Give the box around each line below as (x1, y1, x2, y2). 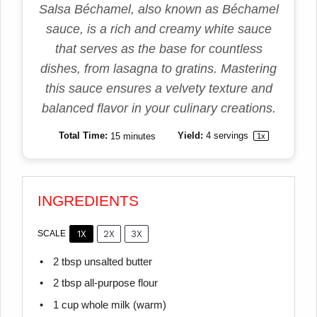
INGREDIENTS (38, 192, 139, 209)
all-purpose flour (81, 277, 158, 289)
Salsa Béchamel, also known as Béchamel (38, 2, 279, 17)
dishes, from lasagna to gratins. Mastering (40, 62, 277, 76)
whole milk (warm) (78, 299, 166, 311)
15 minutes (110, 130, 156, 142)
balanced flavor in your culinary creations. (41, 101, 276, 116)
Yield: (174, 130, 203, 142)
